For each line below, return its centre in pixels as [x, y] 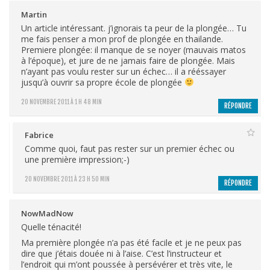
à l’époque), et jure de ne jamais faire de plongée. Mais [128, 60]
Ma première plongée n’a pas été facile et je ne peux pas [131, 242]
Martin [34, 14]
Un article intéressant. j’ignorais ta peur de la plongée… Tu [134, 28]
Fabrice [39, 135]
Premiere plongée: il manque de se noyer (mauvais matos [133, 49]
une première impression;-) [77, 159]
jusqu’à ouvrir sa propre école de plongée [103, 82]
